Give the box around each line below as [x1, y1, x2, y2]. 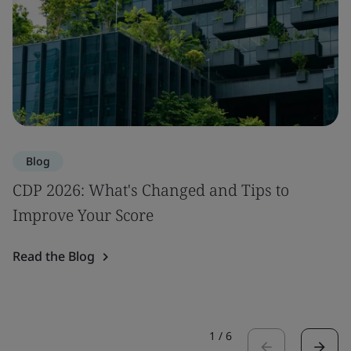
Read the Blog [13, 248, 95, 265]
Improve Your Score [13, 204, 154, 226]
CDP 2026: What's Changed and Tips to [13, 179, 289, 201]
